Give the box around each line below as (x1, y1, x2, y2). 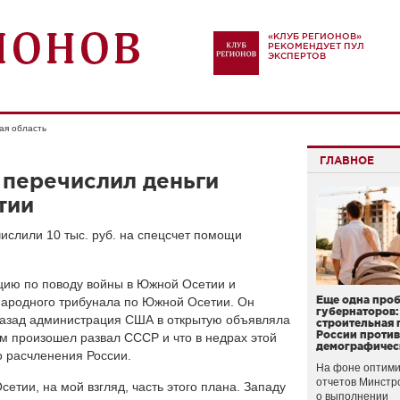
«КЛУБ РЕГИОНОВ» (268, 31, 362, 41)
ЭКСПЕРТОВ (268, 51, 326, 61)
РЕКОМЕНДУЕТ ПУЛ (268, 41, 364, 51)
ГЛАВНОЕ (320, 154, 374, 166)
